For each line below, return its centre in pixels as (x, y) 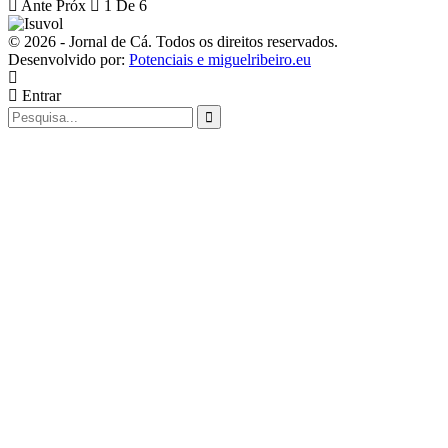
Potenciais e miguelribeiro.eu (220, 60)
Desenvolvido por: (68, 60)
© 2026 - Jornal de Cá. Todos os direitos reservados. (173, 42)
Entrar (39, 96)
